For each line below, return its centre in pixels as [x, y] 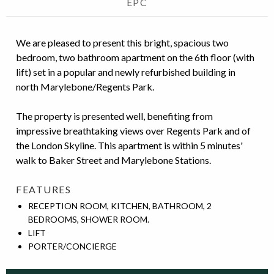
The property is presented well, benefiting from [114, 116]
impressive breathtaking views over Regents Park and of [133, 131]
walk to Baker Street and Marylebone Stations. [113, 160]
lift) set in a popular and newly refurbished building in [126, 72]
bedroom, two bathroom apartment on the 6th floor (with [135, 57]
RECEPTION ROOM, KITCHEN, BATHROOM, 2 [120, 206]
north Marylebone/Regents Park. [85, 87]
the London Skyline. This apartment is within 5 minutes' [129, 145]
